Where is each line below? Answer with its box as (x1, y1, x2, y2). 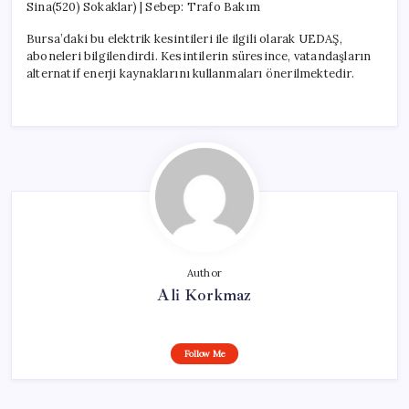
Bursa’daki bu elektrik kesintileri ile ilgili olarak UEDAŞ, (26, 30, 342, 47)
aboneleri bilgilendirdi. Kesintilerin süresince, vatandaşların (26, 47, 372, 64)
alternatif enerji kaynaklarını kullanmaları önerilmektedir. (26, 65, 354, 81)
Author (186, 266, 223, 279)
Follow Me (184, 347, 225, 360)
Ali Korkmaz (157, 284, 252, 305)
